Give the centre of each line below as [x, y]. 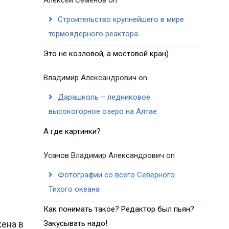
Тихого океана [74, 189]
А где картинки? [72, 131]
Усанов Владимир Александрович [104, 155]
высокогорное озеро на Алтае [103, 111]
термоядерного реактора [94, 33]
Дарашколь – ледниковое [104, 97]
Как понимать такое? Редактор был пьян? [119, 209]
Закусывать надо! [76, 223]
